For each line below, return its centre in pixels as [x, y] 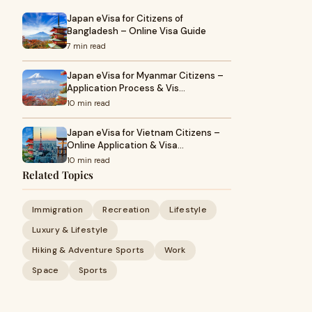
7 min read [86, 46]
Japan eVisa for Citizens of [125, 18]
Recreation [126, 210]
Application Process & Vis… [126, 88]
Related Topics [58, 175]
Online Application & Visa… [125, 145]
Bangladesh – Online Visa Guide [136, 31]
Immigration [58, 210]
